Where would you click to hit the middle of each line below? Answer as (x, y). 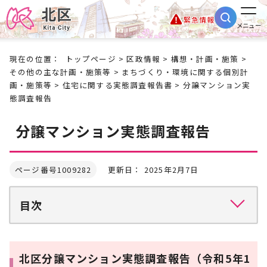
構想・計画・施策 (205, 59)
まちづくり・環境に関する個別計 (185, 72)
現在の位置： (38, 59)
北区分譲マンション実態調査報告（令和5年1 (135, 258)
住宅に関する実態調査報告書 (117, 85)
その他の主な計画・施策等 (60, 72)
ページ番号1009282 (53, 170)
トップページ (91, 59)
